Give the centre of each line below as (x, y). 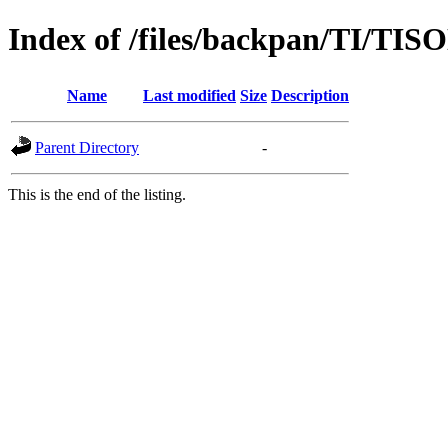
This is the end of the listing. (97, 194)
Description (310, 95)
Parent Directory (87, 147)
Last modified (189, 95)
